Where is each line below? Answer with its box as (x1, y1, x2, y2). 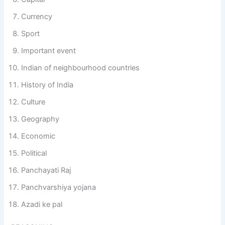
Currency (21, 12, 53, 21)
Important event (21, 46, 76, 55)
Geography (21, 114, 60, 124)
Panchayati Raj (21, 165, 71, 175)
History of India (21, 80, 74, 89)
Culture (21, 97, 46, 106)
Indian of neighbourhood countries (21, 63, 140, 72)
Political (21, 148, 47, 158)
